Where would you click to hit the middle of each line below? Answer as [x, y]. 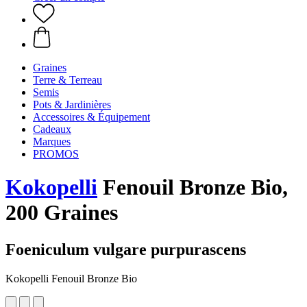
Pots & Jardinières [72, 105]
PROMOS [56, 154]
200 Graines [62, 213]
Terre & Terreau [67, 80]
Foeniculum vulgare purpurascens [126, 249]
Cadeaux [52, 129]
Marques [52, 142]
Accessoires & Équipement [91, 117]
